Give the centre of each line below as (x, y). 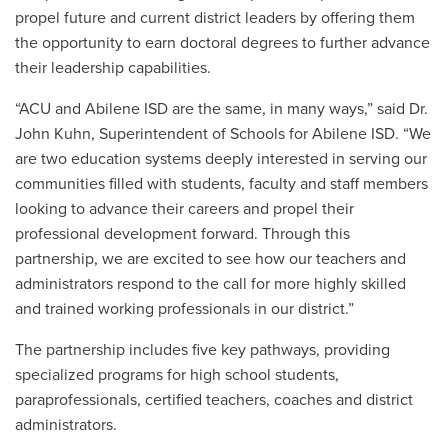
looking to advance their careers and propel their (184, 208)
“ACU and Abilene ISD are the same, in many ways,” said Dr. (221, 108)
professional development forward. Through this (182, 233)
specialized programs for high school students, (177, 374)
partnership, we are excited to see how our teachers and (210, 258)
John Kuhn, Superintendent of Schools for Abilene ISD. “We (223, 133)
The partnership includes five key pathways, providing (202, 349)
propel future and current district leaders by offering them (215, 17)
